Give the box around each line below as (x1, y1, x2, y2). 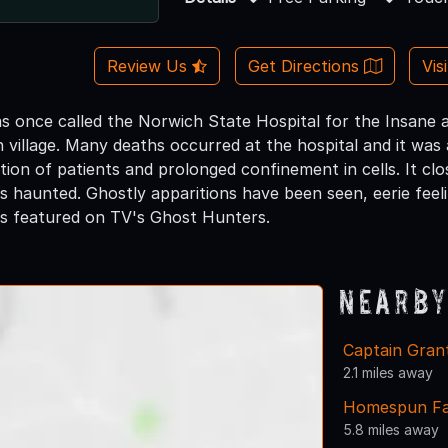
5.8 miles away (343, 420, 439, 438)
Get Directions (247, 55, 364, 76)
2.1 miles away (343, 363, 433, 381)
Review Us (106, 55, 192, 76)
